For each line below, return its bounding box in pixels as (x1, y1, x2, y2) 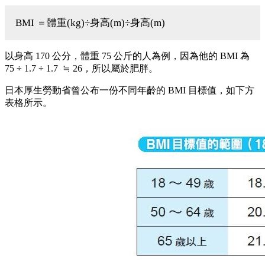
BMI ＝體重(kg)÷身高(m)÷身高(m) (15, 17, 165, 28)
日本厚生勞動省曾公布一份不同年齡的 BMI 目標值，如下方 (5, 85, 254, 95)
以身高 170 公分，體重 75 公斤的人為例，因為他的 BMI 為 (5, 50, 250, 61)
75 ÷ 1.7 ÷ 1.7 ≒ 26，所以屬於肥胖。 (5, 63, 158, 73)
